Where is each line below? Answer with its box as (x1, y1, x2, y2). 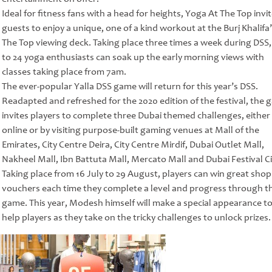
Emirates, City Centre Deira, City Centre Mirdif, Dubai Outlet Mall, (1, 138, 264, 151)
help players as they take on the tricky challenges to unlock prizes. (1, 211, 271, 224)
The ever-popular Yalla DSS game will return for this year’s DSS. (1, 80, 258, 93)
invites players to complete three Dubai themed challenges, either (1, 109, 270, 122)
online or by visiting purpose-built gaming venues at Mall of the (1, 124, 259, 137)
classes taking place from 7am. (1, 66, 126, 78)
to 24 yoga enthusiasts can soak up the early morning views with (1, 51, 264, 64)
